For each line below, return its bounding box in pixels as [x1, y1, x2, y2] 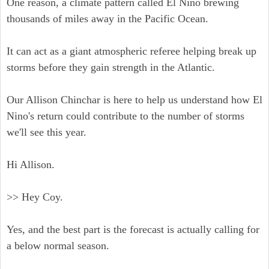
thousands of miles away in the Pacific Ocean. [7, 13, 208, 25]
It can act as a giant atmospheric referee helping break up [7, 45, 256, 57]
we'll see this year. [7, 126, 86, 138]
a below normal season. [7, 240, 109, 252]
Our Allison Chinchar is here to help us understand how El [7, 94, 262, 106]
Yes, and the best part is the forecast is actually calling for [7, 223, 259, 235]
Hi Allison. [7, 159, 55, 171]
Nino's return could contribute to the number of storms [7, 110, 244, 122]
